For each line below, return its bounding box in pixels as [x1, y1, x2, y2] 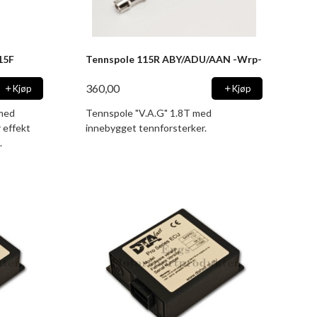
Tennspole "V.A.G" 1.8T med [85, 107, 212, 119]
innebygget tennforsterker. [85, 122, 207, 134]
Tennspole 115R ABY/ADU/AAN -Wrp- [86, 53, 263, 66]
